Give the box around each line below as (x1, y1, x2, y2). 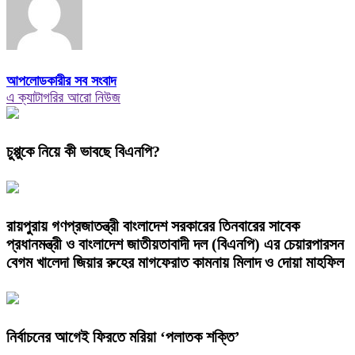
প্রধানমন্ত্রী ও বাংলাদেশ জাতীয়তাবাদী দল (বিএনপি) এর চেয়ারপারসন (6, 235, 344, 253)
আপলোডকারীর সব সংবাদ (6, 73, 116, 90)
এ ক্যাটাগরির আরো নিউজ (6, 90, 120, 106)
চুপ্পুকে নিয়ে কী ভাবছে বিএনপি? (6, 143, 160, 160)
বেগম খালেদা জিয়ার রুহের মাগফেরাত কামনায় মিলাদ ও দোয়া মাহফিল (6, 253, 344, 271)
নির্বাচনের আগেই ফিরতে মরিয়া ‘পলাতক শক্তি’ (6, 327, 240, 345)
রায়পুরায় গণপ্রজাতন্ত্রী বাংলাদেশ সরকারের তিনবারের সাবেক (6, 216, 300, 235)
